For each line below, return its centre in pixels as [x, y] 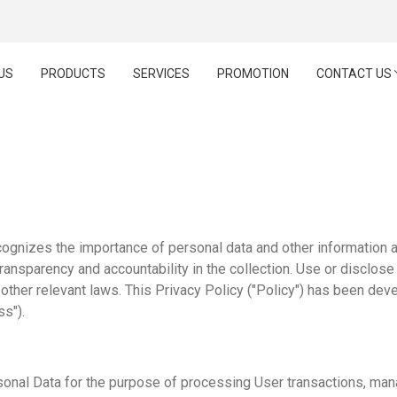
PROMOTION [253, 73]
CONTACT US [355, 73]
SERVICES [161, 73]
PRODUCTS [73, 73]
